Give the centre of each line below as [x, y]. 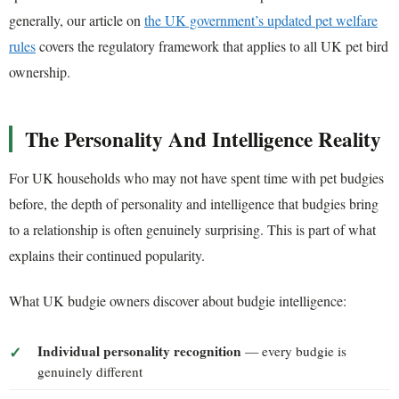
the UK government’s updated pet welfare [261, 20]
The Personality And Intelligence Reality [203, 138]
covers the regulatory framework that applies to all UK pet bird [212, 45]
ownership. [40, 71]
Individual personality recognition [139, 350]
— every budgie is [294, 350]
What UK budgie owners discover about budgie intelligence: [178, 301]
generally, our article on [77, 20]
